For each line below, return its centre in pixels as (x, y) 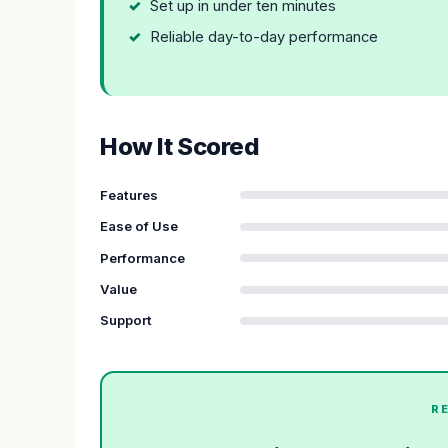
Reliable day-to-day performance (264, 37)
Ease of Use (139, 226)
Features (129, 194)
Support (126, 320)
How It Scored (180, 146)
